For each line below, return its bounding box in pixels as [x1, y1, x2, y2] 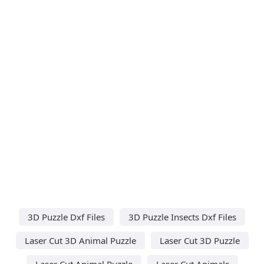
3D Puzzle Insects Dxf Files [128, 210, 236, 223]
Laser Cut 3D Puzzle [159, 234, 240, 246]
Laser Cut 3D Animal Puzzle [24, 234, 136, 246]
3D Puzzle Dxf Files [28, 210, 105, 223]
